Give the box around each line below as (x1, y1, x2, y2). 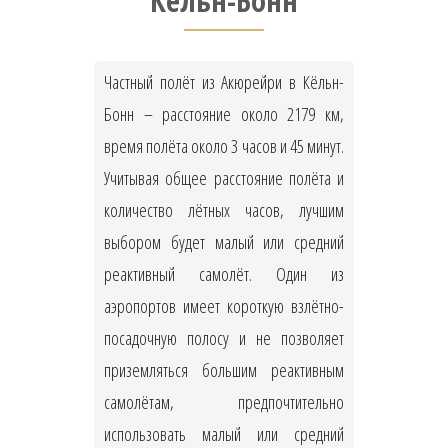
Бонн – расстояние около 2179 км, (104, 102, 344, 127)
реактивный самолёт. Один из (104, 262, 344, 287)
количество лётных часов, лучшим (104, 198, 344, 223)
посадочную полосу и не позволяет (104, 326, 344, 351)
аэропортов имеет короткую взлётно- (104, 294, 344, 319)
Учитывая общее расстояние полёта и (104, 166, 344, 191)
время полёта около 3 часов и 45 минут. (104, 134, 344, 159)
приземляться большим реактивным (104, 358, 344, 383)
